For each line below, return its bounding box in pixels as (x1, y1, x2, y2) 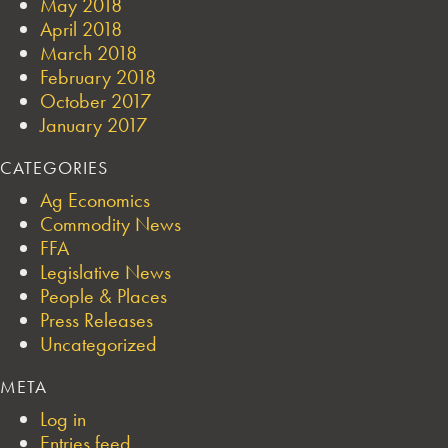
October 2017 (40, 87, 151, 114)
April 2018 (40, 15, 122, 42)
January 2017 (40, 111, 147, 138)
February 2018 (40, 63, 156, 90)
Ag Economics (40, 186, 150, 213)
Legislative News (40, 258, 171, 285)
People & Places (40, 282, 167, 309)
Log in (40, 405, 86, 432)
